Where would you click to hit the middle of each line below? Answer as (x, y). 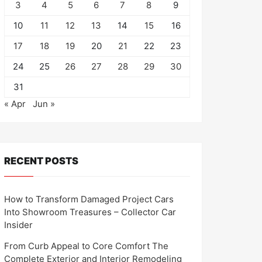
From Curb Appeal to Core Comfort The (86, 246)
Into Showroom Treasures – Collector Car (90, 212)
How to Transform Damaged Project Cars (89, 199)
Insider (18, 225)
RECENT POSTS (41, 161)
